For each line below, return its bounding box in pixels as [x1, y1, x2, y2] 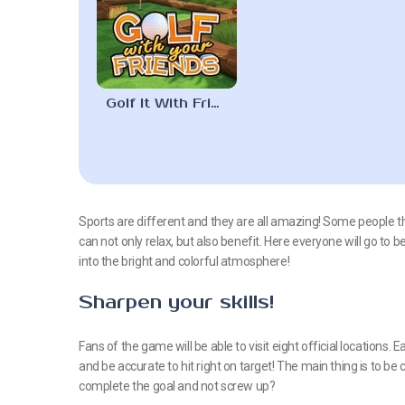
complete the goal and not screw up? [79, 379, 276, 393]
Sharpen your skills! [79, 291, 274, 314]
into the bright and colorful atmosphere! [79, 254, 290, 268]
